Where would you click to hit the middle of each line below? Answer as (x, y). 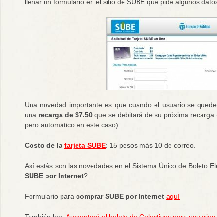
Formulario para (50, 196)
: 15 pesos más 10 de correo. (151, 145)
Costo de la (45, 145)
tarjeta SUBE (85, 145)
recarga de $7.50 (66, 115)
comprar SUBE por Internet (120, 196)
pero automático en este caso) (71, 125)
